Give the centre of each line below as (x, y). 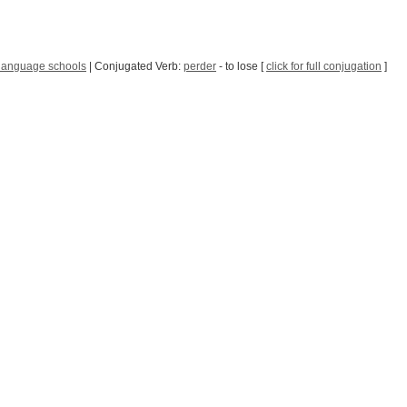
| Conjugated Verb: (135, 66)
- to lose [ (241, 66)
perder (200, 66)
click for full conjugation (324, 66)
